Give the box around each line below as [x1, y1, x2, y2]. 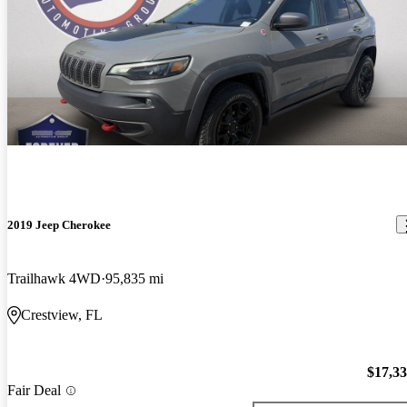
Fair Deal [7, 382, 61, 399]
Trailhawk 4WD [7, 271, 101, 287]
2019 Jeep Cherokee [7, 217, 111, 232]
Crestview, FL [21, 307, 103, 323]
